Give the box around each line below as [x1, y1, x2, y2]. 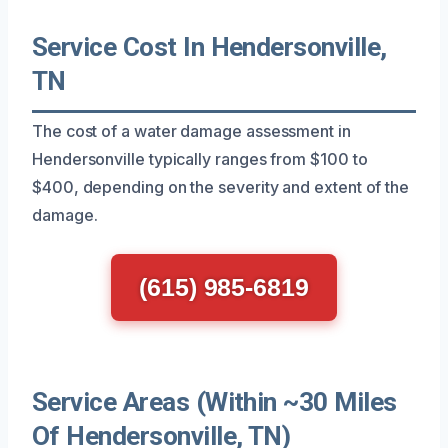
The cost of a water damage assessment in [32, 120, 351, 141]
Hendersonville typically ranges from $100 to [32, 148, 368, 169]
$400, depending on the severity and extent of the [32, 176, 410, 197]
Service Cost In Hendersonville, [32, 31, 387, 62]
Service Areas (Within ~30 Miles [32, 386, 397, 417]
